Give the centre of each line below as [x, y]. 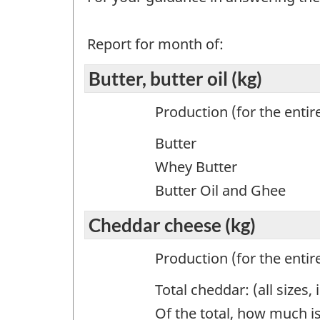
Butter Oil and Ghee [220, 191]
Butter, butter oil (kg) [175, 78]
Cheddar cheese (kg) [172, 225]
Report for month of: [155, 44]
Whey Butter [196, 167]
